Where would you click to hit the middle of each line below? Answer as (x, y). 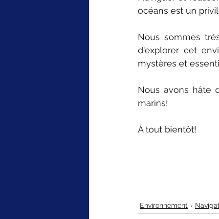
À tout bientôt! (167, 129)
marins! (153, 103)
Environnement (164, 205)
